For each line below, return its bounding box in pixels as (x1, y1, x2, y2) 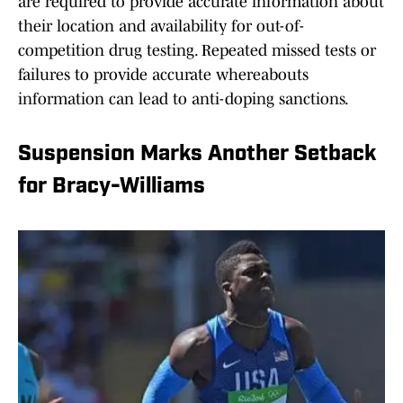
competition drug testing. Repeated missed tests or (18, 41, 376, 60)
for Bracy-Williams (18, 176, 205, 199)
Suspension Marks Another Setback (18, 144, 376, 166)
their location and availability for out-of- (18, 17, 304, 36)
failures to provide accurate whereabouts (18, 66, 309, 85)
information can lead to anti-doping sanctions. (18, 90, 349, 109)
